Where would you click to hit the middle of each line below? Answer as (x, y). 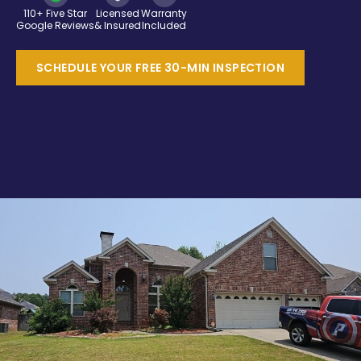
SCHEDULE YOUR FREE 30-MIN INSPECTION (161, 67)
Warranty (164, 13)
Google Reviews (55, 25)
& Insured (118, 25)
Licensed (118, 13)
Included (164, 25)
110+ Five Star (55, 13)
